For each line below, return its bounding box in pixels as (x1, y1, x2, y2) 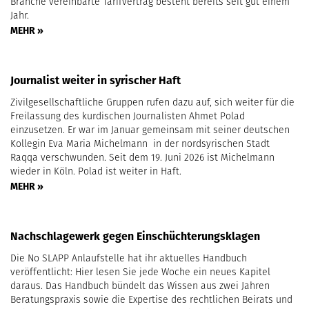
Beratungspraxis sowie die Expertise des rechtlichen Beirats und (10, 292, 292, 306)
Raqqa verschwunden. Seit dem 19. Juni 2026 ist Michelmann (10, 150, 275, 164)
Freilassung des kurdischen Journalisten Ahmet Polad (10, 108, 245, 123)
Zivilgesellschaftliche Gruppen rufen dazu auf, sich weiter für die (10, 94, 295, 109)
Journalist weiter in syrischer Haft (10, 72, 181, 88)
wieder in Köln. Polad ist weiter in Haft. (10, 163, 181, 178)
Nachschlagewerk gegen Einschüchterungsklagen (10, 228, 260, 244)
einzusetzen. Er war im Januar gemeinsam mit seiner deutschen (10, 122, 290, 137)
